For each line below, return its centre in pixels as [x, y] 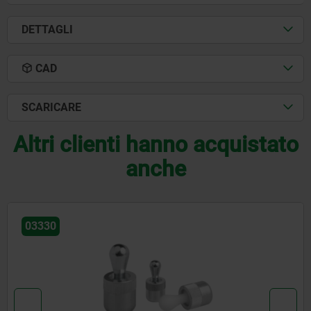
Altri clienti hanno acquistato [155, 145]
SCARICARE [51, 108]
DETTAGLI [47, 30]
